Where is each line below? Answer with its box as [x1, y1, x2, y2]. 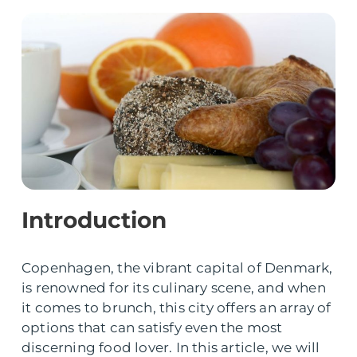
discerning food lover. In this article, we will [22, 339, 320, 355]
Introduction [22, 206, 167, 233]
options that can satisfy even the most [22, 320, 283, 335]
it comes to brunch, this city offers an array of [22, 300, 331, 316]
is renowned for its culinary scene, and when [22, 280, 326, 296]
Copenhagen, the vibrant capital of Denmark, [22, 260, 333, 276]
